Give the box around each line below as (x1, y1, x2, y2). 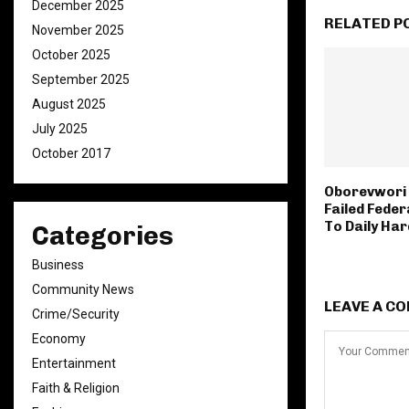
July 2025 (32, 121, 88, 136)
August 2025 (32, 97, 106, 111)
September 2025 (32, 72, 130, 87)
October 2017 (32, 146, 110, 161)
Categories (32, 221, 173, 251)
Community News (32, 282, 134, 297)
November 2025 (32, 23, 124, 37)
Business (32, 257, 84, 272)
